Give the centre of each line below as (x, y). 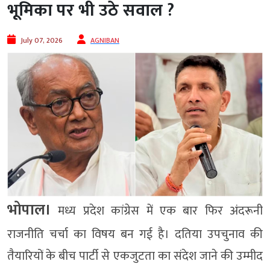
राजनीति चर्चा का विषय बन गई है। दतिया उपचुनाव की (135, 235)
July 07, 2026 (42, 41)
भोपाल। (29, 210)
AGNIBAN (105, 41)
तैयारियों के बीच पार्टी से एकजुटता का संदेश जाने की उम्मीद (135, 256)
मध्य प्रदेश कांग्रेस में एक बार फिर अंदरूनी (157, 211)
